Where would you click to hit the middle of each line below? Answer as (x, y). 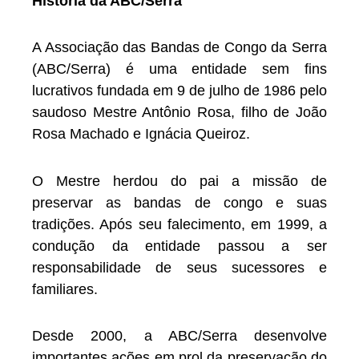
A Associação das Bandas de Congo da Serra (179, 48)
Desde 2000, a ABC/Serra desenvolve (179, 336)
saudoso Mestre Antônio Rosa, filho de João (179, 113)
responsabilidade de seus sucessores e (179, 267)
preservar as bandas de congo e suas (179, 202)
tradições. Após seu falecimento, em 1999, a (179, 224)
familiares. (65, 289)
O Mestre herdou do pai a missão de (179, 181)
